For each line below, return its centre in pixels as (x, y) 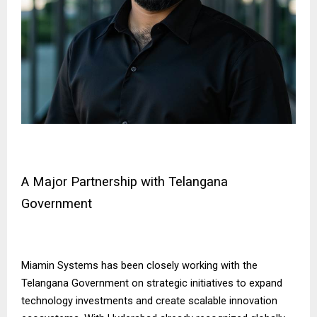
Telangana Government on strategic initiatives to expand (152, 283)
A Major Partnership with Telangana (125, 182)
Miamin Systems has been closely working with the (139, 266)
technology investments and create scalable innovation (149, 301)
